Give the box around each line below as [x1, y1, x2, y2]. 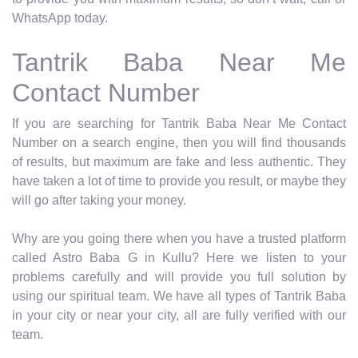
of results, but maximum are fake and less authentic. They [12, 154, 346, 169]
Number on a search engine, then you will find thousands [12, 135, 346, 149]
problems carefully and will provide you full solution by [12, 269, 346, 284]
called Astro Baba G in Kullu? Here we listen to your [12, 250, 346, 265]
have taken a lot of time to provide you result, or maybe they [12, 173, 346, 188]
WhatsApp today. [12, 10, 108, 25]
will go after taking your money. [12, 193, 186, 207]
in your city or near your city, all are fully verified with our [12, 308, 346, 322]
